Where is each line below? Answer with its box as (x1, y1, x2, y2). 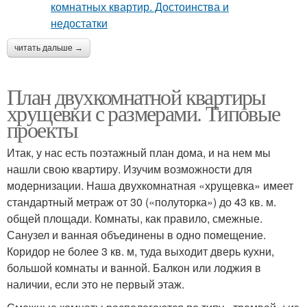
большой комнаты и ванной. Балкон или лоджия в (7, 259, 261, 275)
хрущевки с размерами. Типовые (7, 97, 280, 127)
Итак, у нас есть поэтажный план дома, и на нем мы (7, 144, 271, 160)
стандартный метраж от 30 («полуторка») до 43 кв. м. (7, 193, 276, 210)
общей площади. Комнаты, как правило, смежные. (7, 210, 262, 226)
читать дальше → (14, 42, 83, 53)
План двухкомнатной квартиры (7, 81, 266, 111)
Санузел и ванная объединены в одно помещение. (7, 226, 266, 243)
